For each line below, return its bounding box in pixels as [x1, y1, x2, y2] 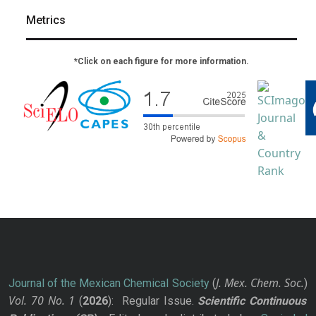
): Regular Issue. [108, 294, 198, 308]
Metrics [26, 13, 66, 27]
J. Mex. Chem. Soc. [215, 275, 305, 291]
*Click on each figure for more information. [74, 56, 249, 66]
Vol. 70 [8, 293, 44, 309]
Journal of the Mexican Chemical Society [8, 276, 209, 291]
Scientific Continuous [197, 294, 307, 308]
